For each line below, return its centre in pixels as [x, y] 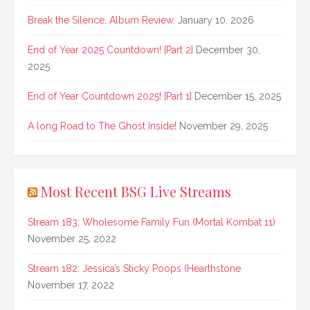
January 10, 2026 [216, 20]
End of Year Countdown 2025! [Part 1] [110, 96]
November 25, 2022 [72, 238]
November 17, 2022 [71, 285]
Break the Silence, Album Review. [101, 20]
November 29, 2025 [224, 126]
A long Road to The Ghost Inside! [102, 126]
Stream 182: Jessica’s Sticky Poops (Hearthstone [134, 268]
